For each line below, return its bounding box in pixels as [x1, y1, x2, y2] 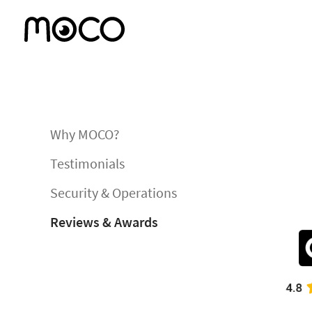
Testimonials [50, 155, 125, 172]
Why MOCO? [50, 125, 120, 143]
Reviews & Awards [50, 213, 158, 231]
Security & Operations [50, 184, 177, 201]
